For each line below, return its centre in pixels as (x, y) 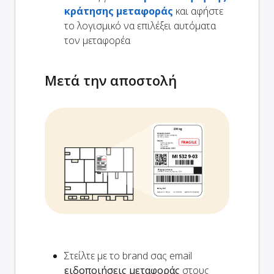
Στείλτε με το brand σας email (128, 255)
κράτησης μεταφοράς (119, 11)
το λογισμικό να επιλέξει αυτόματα (140, 25)
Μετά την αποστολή (111, 80)
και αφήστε (198, 11)
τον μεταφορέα (97, 40)
